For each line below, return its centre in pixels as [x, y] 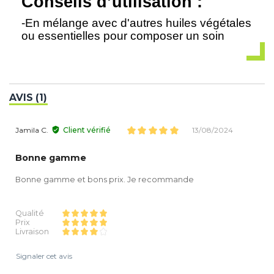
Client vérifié [87, 130]
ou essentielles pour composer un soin [123, 35]
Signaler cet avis [44, 256]
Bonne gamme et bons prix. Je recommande [105, 180]
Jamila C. [32, 130]
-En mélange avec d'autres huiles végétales [136, 23]
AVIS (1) [28, 97]
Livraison [32, 232]
